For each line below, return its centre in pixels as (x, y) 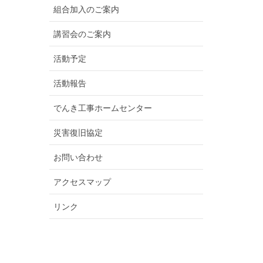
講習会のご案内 (82, 34)
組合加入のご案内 (86, 9)
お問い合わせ (78, 157)
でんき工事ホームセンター (102, 108)
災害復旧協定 (78, 133)
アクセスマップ (82, 182)
